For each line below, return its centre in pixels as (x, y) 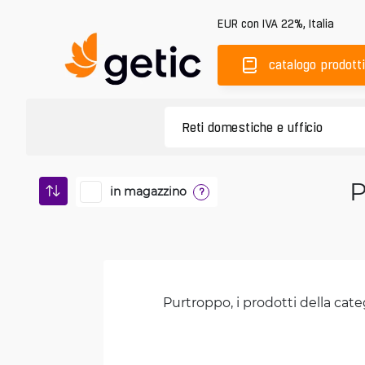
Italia (321, 23)
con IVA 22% (272, 23)
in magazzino (148, 191)
